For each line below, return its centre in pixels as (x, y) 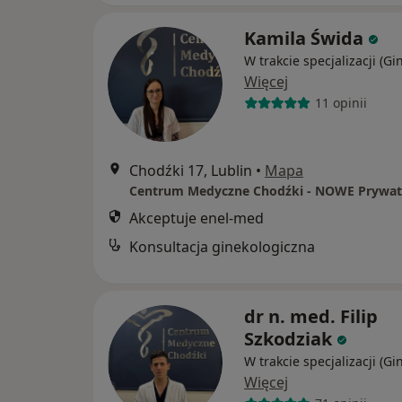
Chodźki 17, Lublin (191, 170)
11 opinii (341, 103)
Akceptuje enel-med (197, 218)
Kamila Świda (304, 38)
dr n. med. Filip (311, 316)
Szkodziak (288, 338)
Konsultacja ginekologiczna (222, 246)
